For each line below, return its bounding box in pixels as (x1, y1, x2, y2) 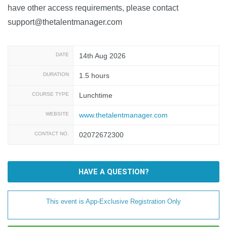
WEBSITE (46, 110, 69, 117)
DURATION (43, 71, 69, 77)
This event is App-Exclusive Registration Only (46, 197, 181, 205)
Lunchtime (79, 91, 113, 99)
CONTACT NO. (34, 130, 69, 136)
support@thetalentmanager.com (8, 17, 122, 26)
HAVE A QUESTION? (78, 167, 149, 176)
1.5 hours (79, 71, 110, 80)
